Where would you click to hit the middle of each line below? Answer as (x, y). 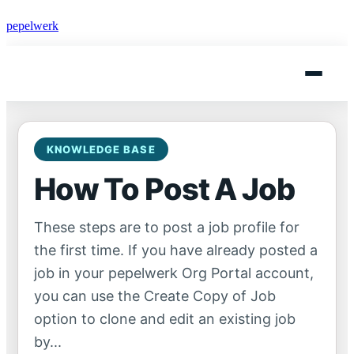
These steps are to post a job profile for (167, 227)
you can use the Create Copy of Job (155, 296)
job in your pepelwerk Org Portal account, (174, 273)
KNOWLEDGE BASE (101, 149)
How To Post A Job (164, 189)
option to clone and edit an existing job (165, 319)
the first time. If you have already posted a (176, 250)
